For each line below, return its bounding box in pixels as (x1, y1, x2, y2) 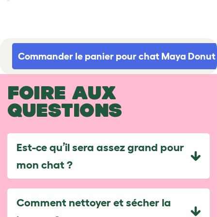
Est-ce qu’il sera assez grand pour (16, 140, 184, 153)
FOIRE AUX (7, 81, 116, 103)
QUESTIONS (7, 99, 122, 121)
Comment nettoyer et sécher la (16, 196, 171, 208)
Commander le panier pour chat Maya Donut (18, 50, 216, 62)
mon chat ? (16, 158, 73, 170)
